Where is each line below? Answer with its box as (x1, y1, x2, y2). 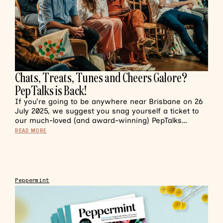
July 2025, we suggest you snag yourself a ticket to (15, 107, 199, 115)
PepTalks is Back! (15, 82, 87, 99)
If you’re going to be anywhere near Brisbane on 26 (15, 97, 203, 106)
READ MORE (15, 127, 47, 134)
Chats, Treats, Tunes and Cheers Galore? (15, 69, 187, 86)
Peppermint (15, 177, 50, 184)
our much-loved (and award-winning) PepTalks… (15, 116, 187, 125)
